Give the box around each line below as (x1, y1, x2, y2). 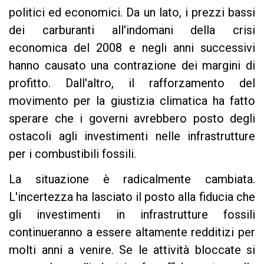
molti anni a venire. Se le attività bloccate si (9, 242, 255, 257)
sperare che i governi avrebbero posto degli (9, 111, 255, 126)
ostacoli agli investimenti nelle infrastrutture (9, 128, 255, 143)
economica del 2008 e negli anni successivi (9, 40, 255, 55)
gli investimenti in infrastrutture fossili (9, 207, 255, 222)
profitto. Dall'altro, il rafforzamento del (9, 75, 255, 90)
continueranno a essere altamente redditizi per (9, 225, 255, 239)
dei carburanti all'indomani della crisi (9, 22, 255, 37)
